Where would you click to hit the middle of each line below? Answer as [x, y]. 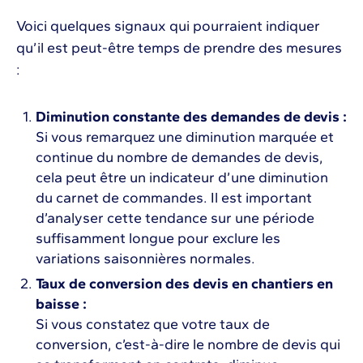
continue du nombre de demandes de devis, [179, 158]
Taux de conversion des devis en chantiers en [184, 284]
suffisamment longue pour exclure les [158, 239]
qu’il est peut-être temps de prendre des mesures [179, 48]
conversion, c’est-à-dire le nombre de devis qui [188, 345]
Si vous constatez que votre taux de [153, 325]
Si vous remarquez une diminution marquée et [185, 137]
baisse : [61, 304]
